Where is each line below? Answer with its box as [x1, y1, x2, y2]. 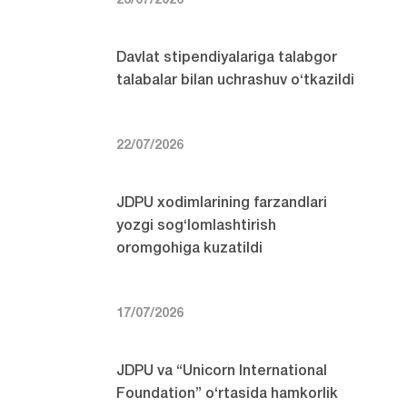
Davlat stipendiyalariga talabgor [116, 52, 338, 65]
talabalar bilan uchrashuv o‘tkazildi [116, 74, 355, 88]
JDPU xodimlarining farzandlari [116, 197, 328, 211]
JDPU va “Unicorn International [116, 365, 328, 379]
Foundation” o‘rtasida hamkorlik [116, 388, 339, 402]
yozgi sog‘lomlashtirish [116, 220, 277, 233]
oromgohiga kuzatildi [116, 243, 263, 256]
